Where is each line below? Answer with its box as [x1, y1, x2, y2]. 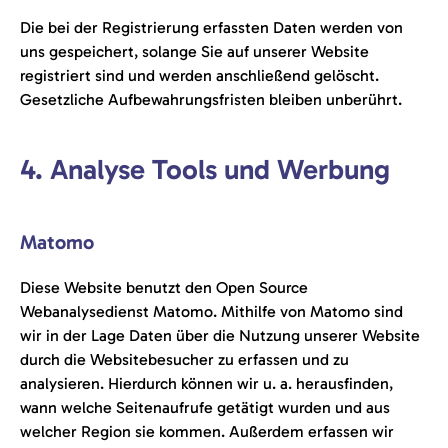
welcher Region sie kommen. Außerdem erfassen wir [20, 422, 394, 441]
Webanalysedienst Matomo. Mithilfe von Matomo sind [20, 302, 403, 321]
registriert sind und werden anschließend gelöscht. [20, 66, 379, 85]
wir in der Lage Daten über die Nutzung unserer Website [20, 326, 420, 345]
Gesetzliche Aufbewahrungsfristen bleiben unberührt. [20, 90, 402, 109]
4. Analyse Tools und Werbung [20, 153, 390, 186]
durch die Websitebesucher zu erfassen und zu [20, 350, 349, 369]
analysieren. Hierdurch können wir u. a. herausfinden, [20, 374, 393, 393]
